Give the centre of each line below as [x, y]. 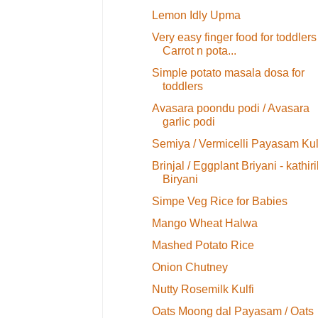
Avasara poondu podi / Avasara [230, 108]
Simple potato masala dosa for [228, 72]
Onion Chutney [190, 267]
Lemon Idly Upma [196, 15]
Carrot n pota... [199, 50]
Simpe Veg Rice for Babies [219, 201]
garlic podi [188, 121]
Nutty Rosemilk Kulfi [203, 289]
